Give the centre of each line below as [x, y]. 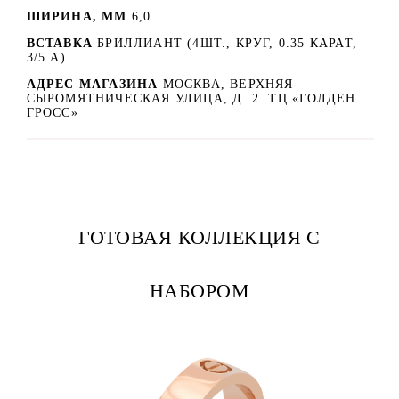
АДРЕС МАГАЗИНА [94, 85]
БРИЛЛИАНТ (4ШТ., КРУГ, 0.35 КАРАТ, [228, 44]
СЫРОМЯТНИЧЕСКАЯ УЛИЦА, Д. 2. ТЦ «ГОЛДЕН [191, 99]
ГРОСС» [52, 113]
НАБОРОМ [199, 291]
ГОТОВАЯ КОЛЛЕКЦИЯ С [199, 238]
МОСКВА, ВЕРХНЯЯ [228, 85]
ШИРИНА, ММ [77, 17]
